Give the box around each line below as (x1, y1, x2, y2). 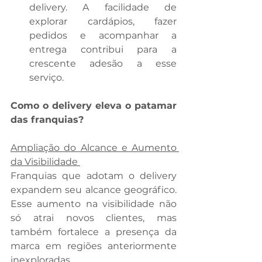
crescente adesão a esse (29, 58, 177, 70)
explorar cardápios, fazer (29, 16, 177, 27)
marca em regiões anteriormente (11, 240, 177, 252)
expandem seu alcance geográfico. (11, 184, 177, 196)
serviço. (29, 72, 66, 84)
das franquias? (11, 114, 84, 126)
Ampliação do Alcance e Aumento (11, 142, 177, 154)
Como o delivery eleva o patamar (11, 100, 177, 112)
